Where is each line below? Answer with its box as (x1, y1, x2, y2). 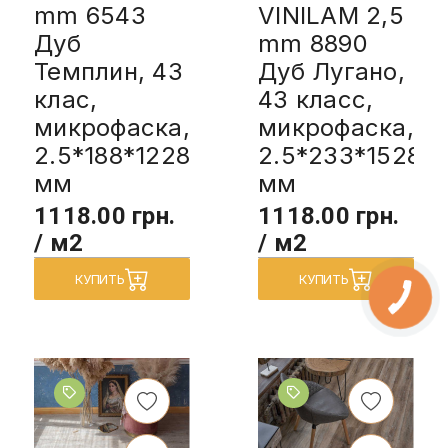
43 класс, (258, 84, 374, 114)
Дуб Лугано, (258, 56, 405, 86)
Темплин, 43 (34, 56, 183, 86)
